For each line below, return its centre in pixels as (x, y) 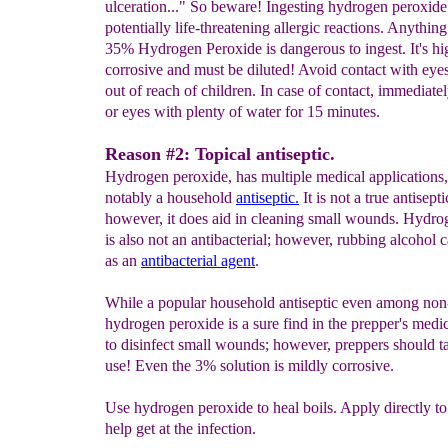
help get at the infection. (180, 428)
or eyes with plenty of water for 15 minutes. (242, 111)
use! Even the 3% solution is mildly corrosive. (249, 365)
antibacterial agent (198, 260)
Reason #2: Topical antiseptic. (220, 154)
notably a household (170, 197)
